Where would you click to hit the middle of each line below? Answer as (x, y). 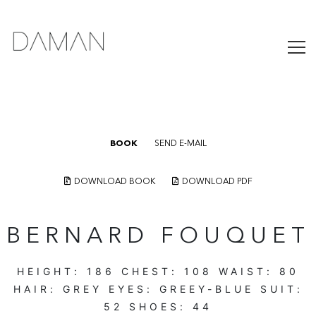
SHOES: (158, 306)
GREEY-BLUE (206, 288)
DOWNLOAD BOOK (114, 182)
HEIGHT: (52, 271)
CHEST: (150, 271)
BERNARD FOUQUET (158, 237)
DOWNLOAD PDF (217, 182)
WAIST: (246, 271)
